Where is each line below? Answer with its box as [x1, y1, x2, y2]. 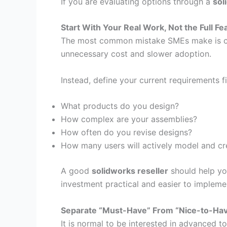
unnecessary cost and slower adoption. [61, 49, 211, 59]
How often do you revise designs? [61, 127, 192, 138]
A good [61, 166, 92, 176]
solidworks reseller [92, 166, 168, 176]
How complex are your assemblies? [61, 114, 197, 125]
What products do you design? [61, 101, 179, 111]
